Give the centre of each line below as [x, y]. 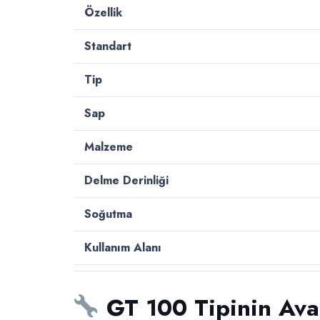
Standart [108, 46]
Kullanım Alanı [123, 247]
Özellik [103, 12]
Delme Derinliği [126, 180]
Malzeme [109, 146]
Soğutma [108, 214]
